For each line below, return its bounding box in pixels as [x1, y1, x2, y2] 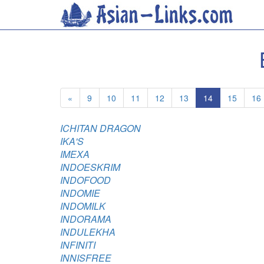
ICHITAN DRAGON [60, 121, 141, 135]
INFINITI [60, 238, 95, 252]
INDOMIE [60, 186, 100, 200]
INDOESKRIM [60, 160, 120, 174]
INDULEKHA [60, 225, 115, 239]
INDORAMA [60, 212, 111, 226]
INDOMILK [60, 199, 105, 213]
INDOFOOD [60, 173, 111, 187]
